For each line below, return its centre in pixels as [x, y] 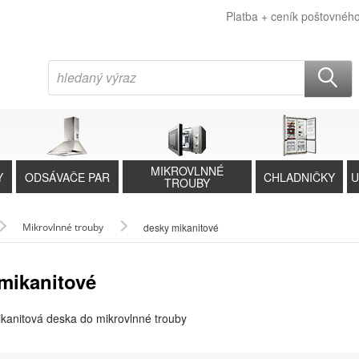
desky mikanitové [181, 227]
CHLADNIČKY [300, 177]
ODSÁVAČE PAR [68, 177]
